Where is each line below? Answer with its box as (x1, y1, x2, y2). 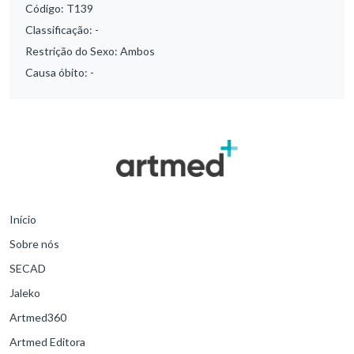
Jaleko (9, 286, 40, 299)
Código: (25, 2, 66, 16)
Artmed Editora (9, 335, 85, 348)
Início (9, 213, 36, 226)
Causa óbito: (25, 66, 90, 80)
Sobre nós (9, 237, 59, 250)
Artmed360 (9, 311, 66, 324)
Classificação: (25, 23, 95, 37)
